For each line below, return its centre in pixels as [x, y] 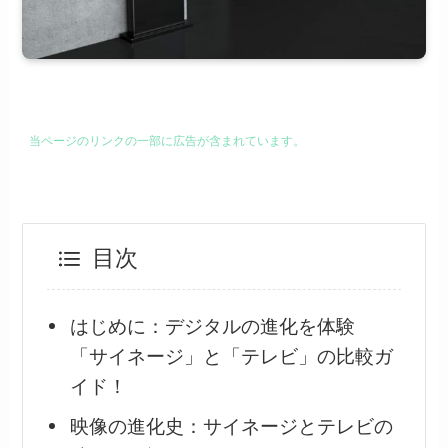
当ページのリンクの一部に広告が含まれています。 [166, 140]
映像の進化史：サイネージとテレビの [232, 426]
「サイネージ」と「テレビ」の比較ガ [232, 357]
